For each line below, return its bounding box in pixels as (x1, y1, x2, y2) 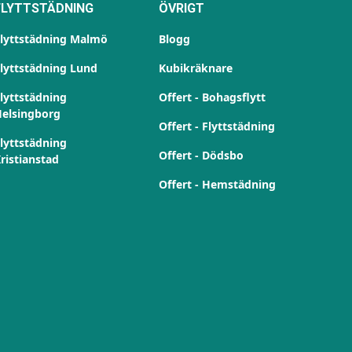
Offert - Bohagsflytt (159, 90, 266, 104)
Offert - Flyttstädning (159, 119, 276, 134)
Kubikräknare (159, 60, 233, 75)
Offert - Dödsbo (159, 148, 244, 163)
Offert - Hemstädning (159, 177, 277, 192)
